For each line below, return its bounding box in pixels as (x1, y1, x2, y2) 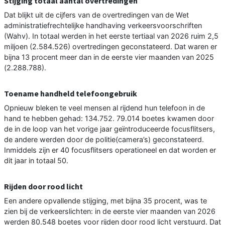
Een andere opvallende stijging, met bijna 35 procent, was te (4, 196, 207, 205)
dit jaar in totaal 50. (4, 156, 68, 165)
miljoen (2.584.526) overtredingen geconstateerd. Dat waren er (4, 42, 217, 51)
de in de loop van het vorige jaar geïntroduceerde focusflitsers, (4, 125, 215, 134)
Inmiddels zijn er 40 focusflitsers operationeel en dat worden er (4, 146, 216, 155)
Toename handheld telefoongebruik (4, 88, 137, 99)
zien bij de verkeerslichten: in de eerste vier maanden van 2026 (4, 207, 215, 216)
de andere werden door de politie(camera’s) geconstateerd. (4, 135, 204, 144)
